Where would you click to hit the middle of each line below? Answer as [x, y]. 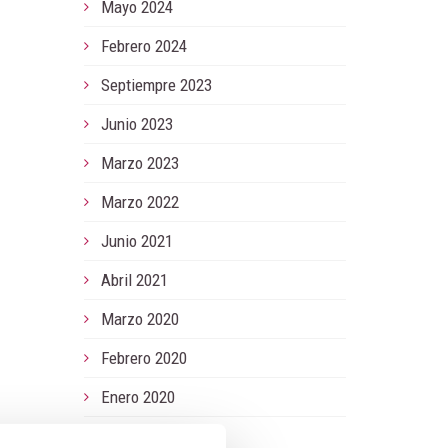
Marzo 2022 [139, 202]
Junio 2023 [136, 124]
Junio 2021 [136, 241]
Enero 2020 [137, 397]
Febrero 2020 [143, 358]
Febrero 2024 [143, 46]
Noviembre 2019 [153, 436]
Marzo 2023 [139, 163]
